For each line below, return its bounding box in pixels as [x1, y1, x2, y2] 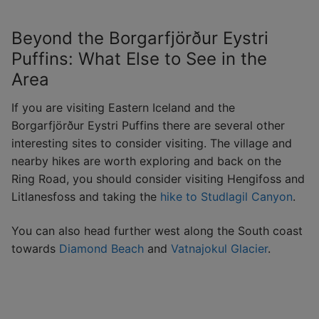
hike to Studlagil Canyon [157, 189, 293, 204]
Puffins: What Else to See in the [11, 48, 267, 70]
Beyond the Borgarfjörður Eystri [11, 28, 268, 49]
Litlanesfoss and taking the [11, 189, 157, 204]
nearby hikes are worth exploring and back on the [11, 154, 281, 169]
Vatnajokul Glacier [171, 241, 268, 256]
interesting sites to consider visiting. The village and [11, 136, 292, 151]
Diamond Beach [59, 241, 144, 256]
